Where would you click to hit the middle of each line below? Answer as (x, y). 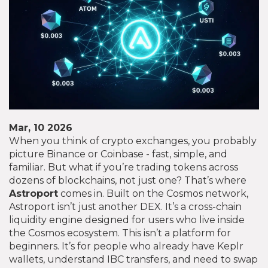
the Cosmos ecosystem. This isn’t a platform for (120, 233)
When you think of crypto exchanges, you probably (133, 141)
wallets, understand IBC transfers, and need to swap (133, 259)
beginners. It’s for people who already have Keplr (126, 246)
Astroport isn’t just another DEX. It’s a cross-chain (125, 206)
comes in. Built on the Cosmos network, (153, 193)
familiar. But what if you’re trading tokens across (124, 167)
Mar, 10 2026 (41, 127)
